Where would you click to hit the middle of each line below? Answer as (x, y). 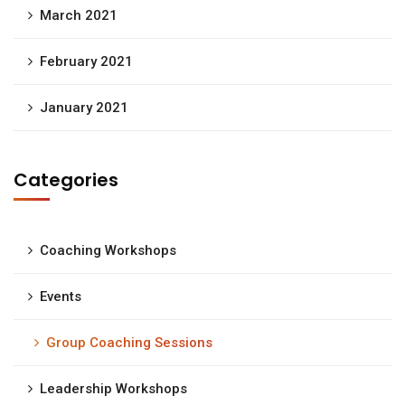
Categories (66, 180)
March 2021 (79, 15)
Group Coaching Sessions (129, 343)
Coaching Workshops (108, 250)
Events (61, 297)
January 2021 (84, 108)
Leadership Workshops (113, 389)
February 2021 (86, 61)
